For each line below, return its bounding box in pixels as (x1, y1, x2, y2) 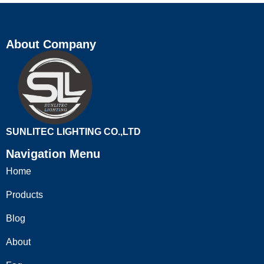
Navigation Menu (6, 147, 100, 160)
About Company (6, 38, 96, 51)
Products (6, 189, 43, 200)
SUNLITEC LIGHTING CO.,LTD (6, 127, 141, 137)
